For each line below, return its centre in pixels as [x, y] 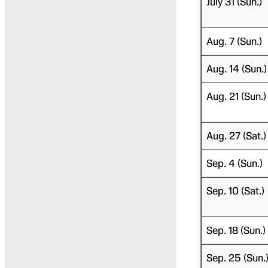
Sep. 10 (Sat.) [235, 191]
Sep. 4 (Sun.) [234, 163]
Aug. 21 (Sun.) [236, 96]
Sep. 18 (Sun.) [236, 230]
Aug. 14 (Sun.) [236, 68]
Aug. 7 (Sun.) [234, 41]
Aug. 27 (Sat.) [236, 135]
